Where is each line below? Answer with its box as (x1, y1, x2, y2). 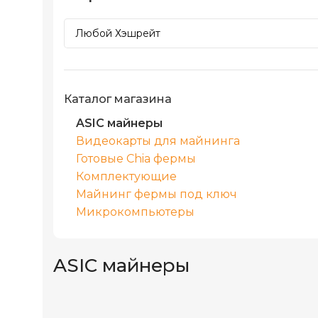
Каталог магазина (64, 92, 172, 106)
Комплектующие (76, 170, 177, 184)
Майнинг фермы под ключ (76, 187, 237, 202)
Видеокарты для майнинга (76, 134, 240, 148)
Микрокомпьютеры (76, 205, 194, 219)
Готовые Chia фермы (76, 152, 196, 166)
